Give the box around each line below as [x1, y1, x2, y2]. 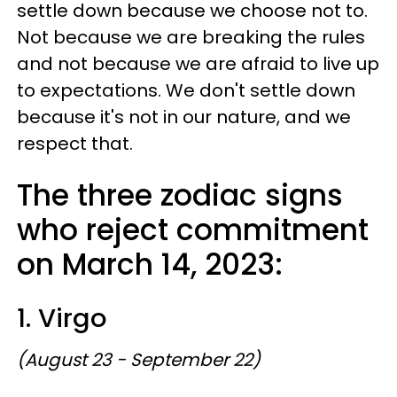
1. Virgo [17, 300, 113, 336]
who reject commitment [17, 208, 369, 251]
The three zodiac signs [17, 174, 343, 216]
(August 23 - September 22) [17, 346, 261, 372]
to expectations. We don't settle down [17, 77, 355, 103]
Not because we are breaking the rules [17, 24, 365, 50]
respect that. [17, 130, 133, 156]
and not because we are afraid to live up [17, 51, 379, 76]
